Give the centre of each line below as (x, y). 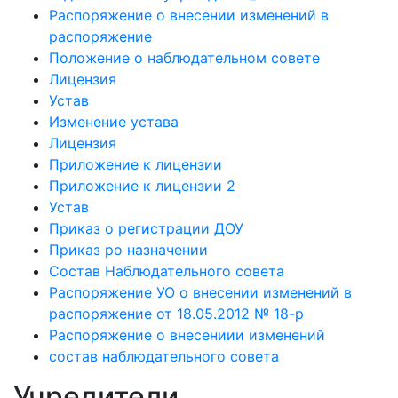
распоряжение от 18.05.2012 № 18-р (176, 314)
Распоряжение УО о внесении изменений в (200, 292)
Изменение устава (114, 122)
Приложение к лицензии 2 (142, 186)
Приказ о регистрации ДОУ (146, 228)
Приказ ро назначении (128, 250)
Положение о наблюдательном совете (184, 58)
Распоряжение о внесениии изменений (187, 335)
